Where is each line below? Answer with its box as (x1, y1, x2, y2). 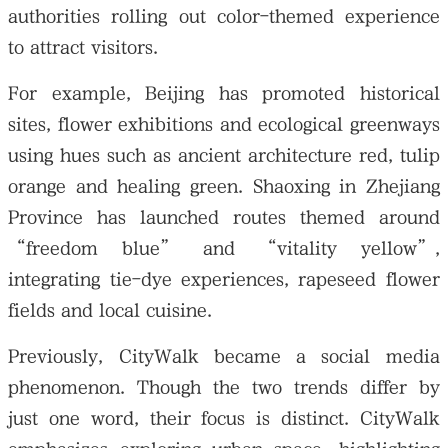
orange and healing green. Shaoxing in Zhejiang (8, 175, 440, 197)
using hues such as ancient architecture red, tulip (8, 144, 440, 166)
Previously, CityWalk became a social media (8, 345, 440, 367)
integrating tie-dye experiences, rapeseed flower (8, 268, 440, 290)
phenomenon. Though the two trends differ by (8, 376, 440, 398)
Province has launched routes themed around (8, 206, 440, 228)
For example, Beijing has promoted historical (8, 82, 440, 104)
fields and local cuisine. (8, 299, 213, 321)
